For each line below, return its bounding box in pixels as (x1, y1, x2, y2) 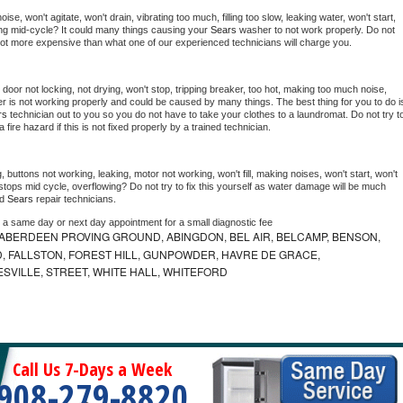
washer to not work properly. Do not (239, 24, 395, 36)
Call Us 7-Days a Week (13, 357, 173, 382)
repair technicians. (36, 193, 119, 205)
